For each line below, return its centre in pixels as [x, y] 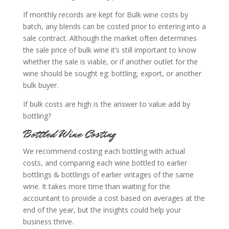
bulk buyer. [40, 85]
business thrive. [48, 222]
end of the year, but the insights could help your [102, 210]
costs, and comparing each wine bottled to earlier [105, 163]
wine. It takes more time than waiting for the [96, 186]
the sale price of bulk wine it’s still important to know [109, 50]
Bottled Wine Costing [69, 134]
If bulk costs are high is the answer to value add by [106, 104]
